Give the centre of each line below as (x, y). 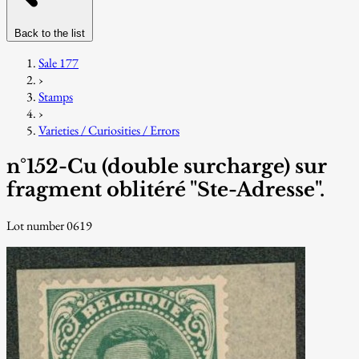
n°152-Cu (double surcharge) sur (167, 166)
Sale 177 (58, 63)
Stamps (56, 96)
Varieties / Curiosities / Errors (109, 130)
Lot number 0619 (49, 225)
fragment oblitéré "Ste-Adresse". (165, 189)
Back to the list (50, 33)
